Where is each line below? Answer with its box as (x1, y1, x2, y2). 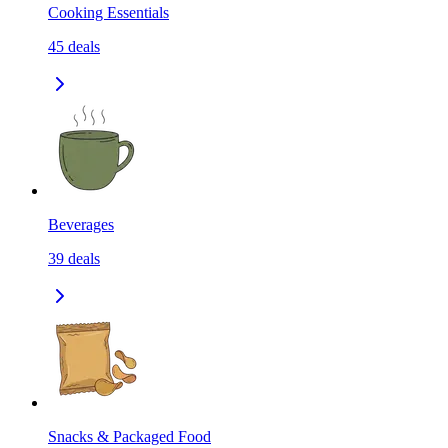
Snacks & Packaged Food (48, 428, 211, 446)
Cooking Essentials (48, 4, 169, 22)
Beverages (48, 216, 114, 234)
